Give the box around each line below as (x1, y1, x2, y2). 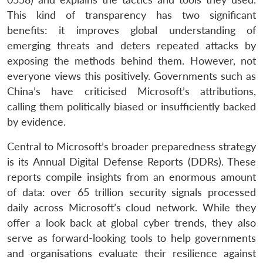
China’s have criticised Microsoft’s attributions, (7, 85, 256, 97)
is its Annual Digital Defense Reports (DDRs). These (7, 155, 256, 168)
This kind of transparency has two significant (7, 8, 256, 21)
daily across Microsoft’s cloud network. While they (7, 201, 256, 214)
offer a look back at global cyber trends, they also (7, 216, 256, 229)
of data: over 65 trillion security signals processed (7, 186, 256, 198)
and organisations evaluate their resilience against (7, 247, 256, 259)
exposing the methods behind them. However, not (7, 54, 256, 67)
